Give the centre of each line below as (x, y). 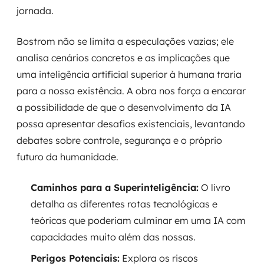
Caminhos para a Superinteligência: (115, 187)
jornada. (35, 11)
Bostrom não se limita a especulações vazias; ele (125, 41)
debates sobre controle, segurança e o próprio (119, 140)
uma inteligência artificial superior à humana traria (129, 74)
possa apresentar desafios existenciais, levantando (131, 124)
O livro (214, 187)
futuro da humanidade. (67, 157)
